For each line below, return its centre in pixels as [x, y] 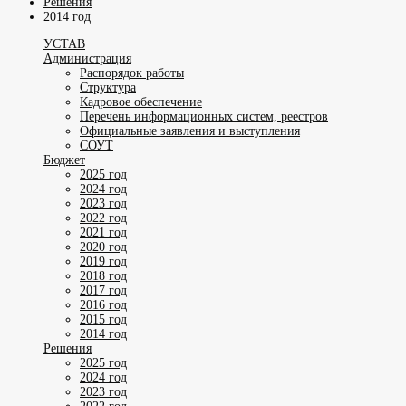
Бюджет [64, 159]
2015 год [103, 319]
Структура [108, 87]
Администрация [87, 58]
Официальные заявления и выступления [190, 130]
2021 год [103, 232]
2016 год [103, 304]
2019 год [103, 261]
